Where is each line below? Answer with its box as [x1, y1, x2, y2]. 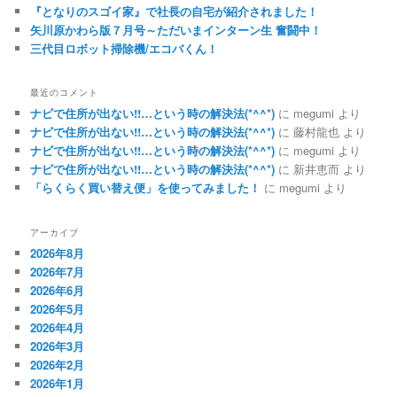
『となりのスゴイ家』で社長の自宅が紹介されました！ [30, 3, 319, 20]
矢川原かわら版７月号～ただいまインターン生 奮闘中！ [30, 21, 323, 39]
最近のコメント [30, 86, 99, 99]
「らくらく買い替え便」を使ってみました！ [30, 179, 261, 197]
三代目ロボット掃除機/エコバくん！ [30, 40, 219, 58]
